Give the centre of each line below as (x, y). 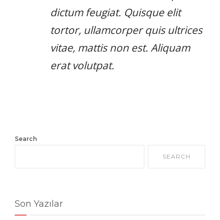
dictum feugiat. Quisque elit (115, 12)
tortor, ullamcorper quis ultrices (126, 30)
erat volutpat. (82, 65)
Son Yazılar (39, 204)
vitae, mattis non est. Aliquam (120, 47)
